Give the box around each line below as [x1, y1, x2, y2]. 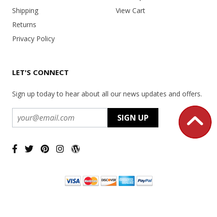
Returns [12, 19, 36, 29]
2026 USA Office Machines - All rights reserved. [59, 195, 195, 204]
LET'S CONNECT [12, 67, 69, 77]
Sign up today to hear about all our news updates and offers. [12, 89, 202, 98]
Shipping [12, 5, 38, 15]
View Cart [116, 5, 145, 15]
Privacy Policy [12, 33, 55, 43]
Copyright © [22, 195, 59, 204]
